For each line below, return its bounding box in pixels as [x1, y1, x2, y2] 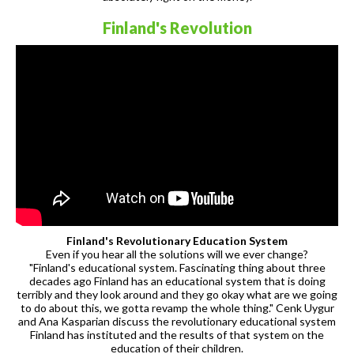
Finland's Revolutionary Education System [66, 234, 288, 248]
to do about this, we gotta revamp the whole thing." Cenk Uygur [20, 301, 334, 315]
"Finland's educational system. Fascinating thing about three [28, 261, 326, 275]
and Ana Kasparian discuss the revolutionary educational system [18, 314, 336, 329]
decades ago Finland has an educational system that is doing [28, 274, 326, 288]
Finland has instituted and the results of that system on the [30, 328, 324, 342]
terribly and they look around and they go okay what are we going [17, 288, 337, 302]
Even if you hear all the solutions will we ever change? [46, 247, 308, 262]
